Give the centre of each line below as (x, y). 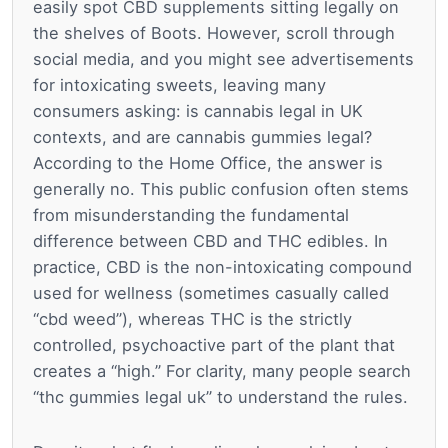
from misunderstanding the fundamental (191, 215)
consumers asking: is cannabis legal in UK (198, 111)
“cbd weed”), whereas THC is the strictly (192, 319)
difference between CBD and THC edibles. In (210, 241)
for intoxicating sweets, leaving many (179, 85)
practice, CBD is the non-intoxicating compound (222, 267)
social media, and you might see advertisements (223, 59)
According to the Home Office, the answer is (208, 163)
